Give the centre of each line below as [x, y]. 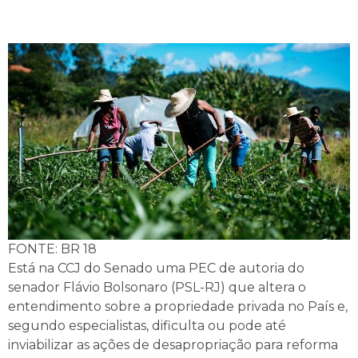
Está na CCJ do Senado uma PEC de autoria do [156, 268]
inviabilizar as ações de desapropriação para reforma [173, 344]
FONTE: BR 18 [52, 249]
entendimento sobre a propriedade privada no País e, [178, 306]
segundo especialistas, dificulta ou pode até [147, 325]
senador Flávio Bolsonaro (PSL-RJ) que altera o [157, 287]
